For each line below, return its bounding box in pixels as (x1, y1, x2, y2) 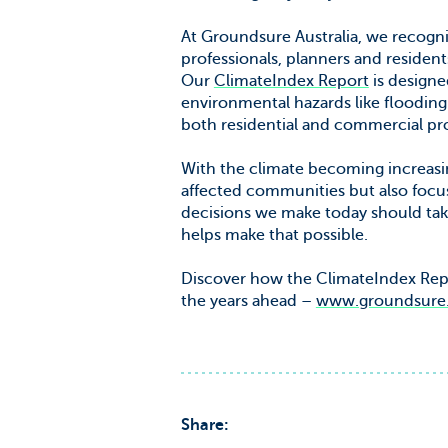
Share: (180, 415, 229, 434)
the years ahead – (180, 291, 316, 310)
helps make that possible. (180, 225, 368, 244)
